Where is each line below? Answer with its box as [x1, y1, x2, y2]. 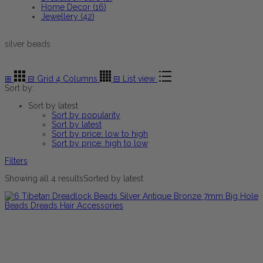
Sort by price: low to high [52, 129, 148, 139]
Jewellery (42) [41, 11, 95, 21]
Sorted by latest [83, 173, 143, 183]
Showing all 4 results [5, 173, 83, 183]
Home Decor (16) [41, 2, 106, 12]
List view [123, 73, 155, 83]
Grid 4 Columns [37, 73, 97, 83]
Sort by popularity [52, 110, 120, 120]
